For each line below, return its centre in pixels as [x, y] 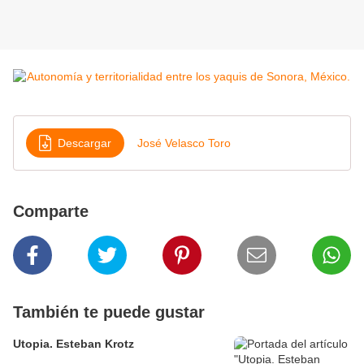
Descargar [84, 143]
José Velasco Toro [184, 143]
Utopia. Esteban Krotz [74, 344]
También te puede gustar [109, 312]
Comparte [51, 212]
